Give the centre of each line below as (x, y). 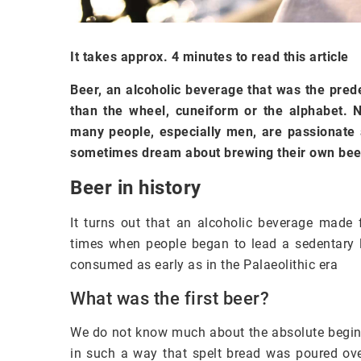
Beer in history (136, 187)
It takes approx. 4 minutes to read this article (210, 56)
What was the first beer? (170, 298)
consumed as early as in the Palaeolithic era (204, 264)
